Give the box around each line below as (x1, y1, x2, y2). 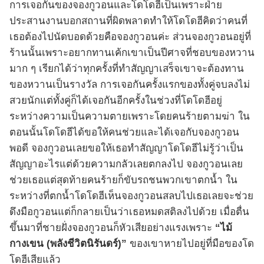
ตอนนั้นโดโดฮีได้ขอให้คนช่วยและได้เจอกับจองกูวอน (9, 127, 239, 138)
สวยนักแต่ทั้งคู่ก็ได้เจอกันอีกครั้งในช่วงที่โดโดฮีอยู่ (9, 95, 222, 107)
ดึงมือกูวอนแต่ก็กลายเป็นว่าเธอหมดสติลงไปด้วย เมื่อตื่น (9, 206, 249, 218)
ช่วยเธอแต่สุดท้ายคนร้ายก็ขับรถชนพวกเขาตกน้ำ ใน (9, 174, 237, 186)
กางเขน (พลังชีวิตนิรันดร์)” (9, 238, 130, 250)
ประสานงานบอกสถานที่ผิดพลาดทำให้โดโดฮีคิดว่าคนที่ (9, 15, 247, 27)
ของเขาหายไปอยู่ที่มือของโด (130, 238, 254, 250)
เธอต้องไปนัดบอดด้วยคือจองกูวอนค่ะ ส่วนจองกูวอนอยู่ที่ (9, 31, 251, 43)
